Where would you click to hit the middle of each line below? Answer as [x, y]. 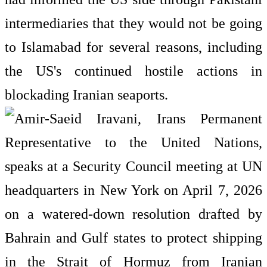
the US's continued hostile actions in [133, 71]
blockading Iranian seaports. [86, 95]
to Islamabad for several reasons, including [133, 47]
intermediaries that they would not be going [133, 23]
